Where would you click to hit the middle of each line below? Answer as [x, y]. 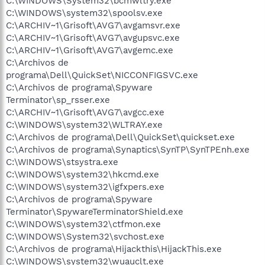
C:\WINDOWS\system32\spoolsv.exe [84, 13]
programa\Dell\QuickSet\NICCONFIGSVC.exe [102, 75]
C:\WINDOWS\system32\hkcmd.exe [83, 174]
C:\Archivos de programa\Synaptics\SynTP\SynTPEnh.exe [128, 149]
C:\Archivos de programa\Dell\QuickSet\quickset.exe [120, 137]
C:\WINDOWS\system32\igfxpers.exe [85, 187]
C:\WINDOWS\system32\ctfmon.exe [83, 224]
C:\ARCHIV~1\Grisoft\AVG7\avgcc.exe [85, 112]
